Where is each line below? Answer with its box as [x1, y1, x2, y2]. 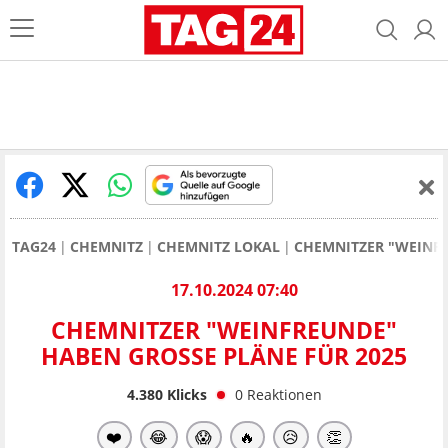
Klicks [162, 384, 207, 404]
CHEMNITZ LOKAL [157, 237, 280, 256]
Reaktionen [246, 384, 322, 404]
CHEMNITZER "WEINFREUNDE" [51, 314, 397, 347]
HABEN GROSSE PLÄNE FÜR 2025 [41, 340, 394, 373]
